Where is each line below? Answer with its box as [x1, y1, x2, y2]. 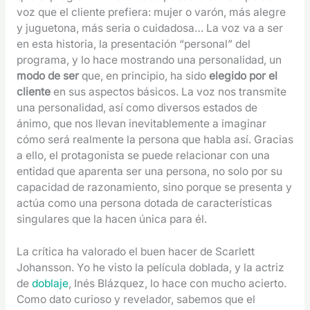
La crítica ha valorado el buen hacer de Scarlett [16, 245, 255, 259]
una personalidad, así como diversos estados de [16, 100, 257, 114]
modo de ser [16, 69, 79, 82]
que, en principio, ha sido [78, 69, 209, 82]
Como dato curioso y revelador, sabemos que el [16, 293, 255, 307]
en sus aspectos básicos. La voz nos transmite [50, 84, 286, 98]
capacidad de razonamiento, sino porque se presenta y [16, 180, 292, 194]
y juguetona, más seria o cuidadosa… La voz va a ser [16, 21, 283, 35]
